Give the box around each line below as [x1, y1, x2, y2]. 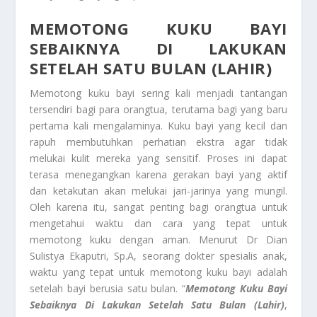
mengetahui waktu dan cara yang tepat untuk [30, 216, 287, 230]
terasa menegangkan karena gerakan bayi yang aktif [30, 167, 287, 181]
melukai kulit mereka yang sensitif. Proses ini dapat [30, 151, 287, 165]
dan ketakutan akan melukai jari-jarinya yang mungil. [30, 183, 287, 197]
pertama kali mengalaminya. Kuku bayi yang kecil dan [30, 118, 287, 132]
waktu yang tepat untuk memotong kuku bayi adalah [30, 265, 287, 279]
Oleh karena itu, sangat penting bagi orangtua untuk [30, 200, 287, 214]
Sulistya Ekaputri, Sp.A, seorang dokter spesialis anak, [30, 248, 287, 263]
